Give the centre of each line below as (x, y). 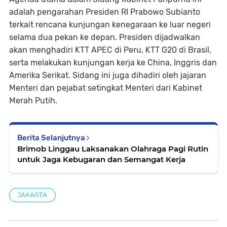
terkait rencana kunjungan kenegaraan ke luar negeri (110, 24)
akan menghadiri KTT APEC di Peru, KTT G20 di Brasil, (110, 50)
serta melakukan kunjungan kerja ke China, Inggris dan (113, 62)
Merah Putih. (33, 100)
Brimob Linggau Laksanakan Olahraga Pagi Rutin (113, 148)
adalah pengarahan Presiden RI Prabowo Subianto (105, 12)
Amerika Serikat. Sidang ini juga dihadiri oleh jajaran (108, 75)
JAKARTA (32, 195)
